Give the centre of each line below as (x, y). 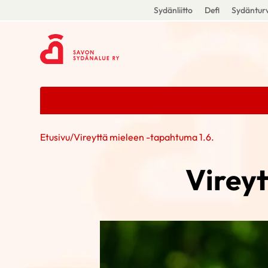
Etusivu (55, 137)
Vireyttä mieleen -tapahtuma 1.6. (144, 137)
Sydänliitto (173, 10)
